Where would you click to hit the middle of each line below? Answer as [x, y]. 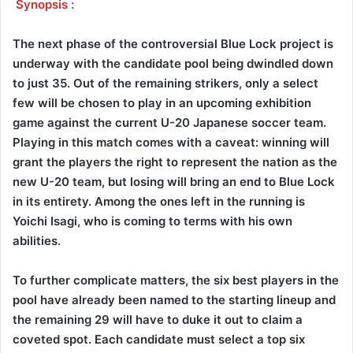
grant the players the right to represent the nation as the [175, 162]
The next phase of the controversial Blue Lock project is [173, 43]
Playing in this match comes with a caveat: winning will [171, 142]
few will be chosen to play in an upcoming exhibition [162, 102]
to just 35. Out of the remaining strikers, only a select [165, 83]
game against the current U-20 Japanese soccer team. [169, 122]
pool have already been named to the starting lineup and [174, 299]
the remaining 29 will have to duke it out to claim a [158, 319]
